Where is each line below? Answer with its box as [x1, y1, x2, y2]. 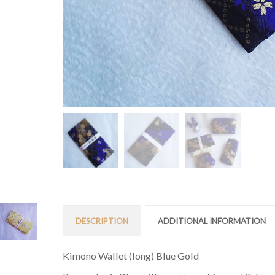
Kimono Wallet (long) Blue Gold [63, 250, 199, 261]
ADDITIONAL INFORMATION [158, 216, 266, 226]
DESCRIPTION [76, 216, 128, 226]
